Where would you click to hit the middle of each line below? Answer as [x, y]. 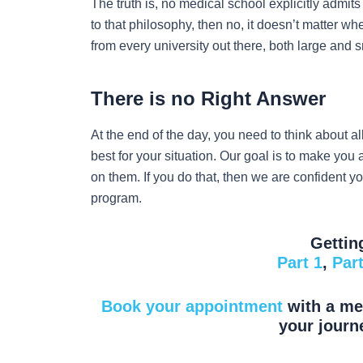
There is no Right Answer [208, 98]
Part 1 [299, 262]
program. [116, 198]
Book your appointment [192, 306]
